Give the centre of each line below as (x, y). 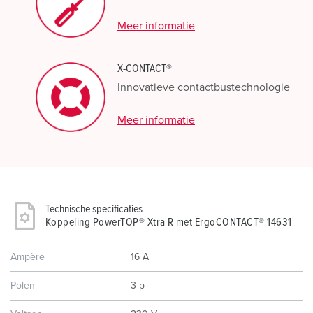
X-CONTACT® (145, 68)
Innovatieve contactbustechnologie (204, 87)
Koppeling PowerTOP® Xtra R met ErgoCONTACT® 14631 (169, 222)
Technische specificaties (94, 209)
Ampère (28, 257)
